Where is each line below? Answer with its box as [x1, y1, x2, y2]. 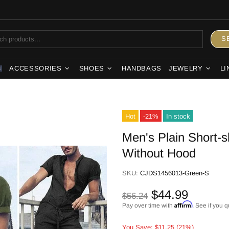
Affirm [174, 200, 192, 208]
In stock [166, 112, 190, 120]
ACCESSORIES [9, 64, 62, 72]
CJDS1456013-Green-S [140, 169, 209, 177]
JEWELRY [169, 64, 203, 72]
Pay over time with [122, 202, 174, 209]
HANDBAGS [121, 64, 162, 72]
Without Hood [122, 146, 196, 160]
